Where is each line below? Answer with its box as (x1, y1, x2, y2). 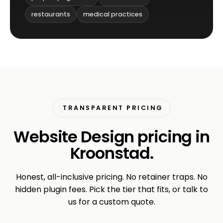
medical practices (83, 10, 142, 18)
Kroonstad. (70, 142, 153, 164)
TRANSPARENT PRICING (63, 104, 163, 112)
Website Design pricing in (13, 125, 210, 148)
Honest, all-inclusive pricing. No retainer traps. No (15, 171, 208, 183)
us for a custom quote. (68, 196, 155, 208)
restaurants (31, 10, 70, 18)
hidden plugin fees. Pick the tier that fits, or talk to (15, 184, 208, 196)
